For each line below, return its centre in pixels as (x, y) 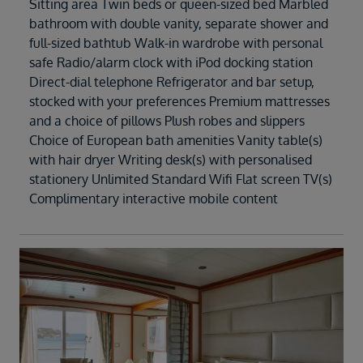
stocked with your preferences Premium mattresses (179, 102)
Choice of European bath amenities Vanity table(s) (176, 141)
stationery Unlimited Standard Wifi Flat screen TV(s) (181, 179)
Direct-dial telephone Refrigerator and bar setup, (172, 82)
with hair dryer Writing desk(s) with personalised (171, 160)
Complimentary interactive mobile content (154, 199)
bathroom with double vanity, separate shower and (179, 24)
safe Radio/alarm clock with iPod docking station (171, 63)
